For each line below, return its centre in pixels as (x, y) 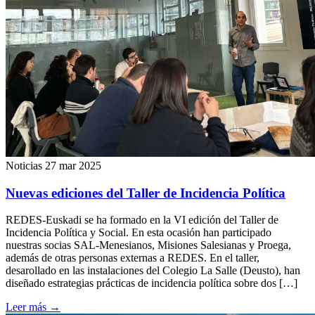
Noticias (24, 165)
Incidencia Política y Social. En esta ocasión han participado (139, 233)
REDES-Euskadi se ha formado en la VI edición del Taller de (142, 220)
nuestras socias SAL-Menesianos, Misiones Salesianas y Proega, (148, 245)
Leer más (27, 307)
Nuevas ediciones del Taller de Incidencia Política (146, 193)
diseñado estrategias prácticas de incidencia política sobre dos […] (152, 283)
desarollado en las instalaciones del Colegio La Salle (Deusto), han (153, 271)
